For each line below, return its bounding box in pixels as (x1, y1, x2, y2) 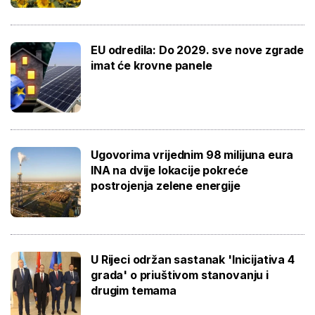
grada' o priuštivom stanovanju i (91, 267, 269, 282)
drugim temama (91, 283, 176, 297)
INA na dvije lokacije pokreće (91, 162, 248, 177)
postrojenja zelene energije (91, 178, 240, 193)
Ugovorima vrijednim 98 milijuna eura (91, 147, 294, 162)
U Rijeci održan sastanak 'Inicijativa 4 (91, 252, 295, 266)
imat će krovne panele (91, 58, 212, 72)
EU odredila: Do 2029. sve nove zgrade (91, 42, 304, 57)
